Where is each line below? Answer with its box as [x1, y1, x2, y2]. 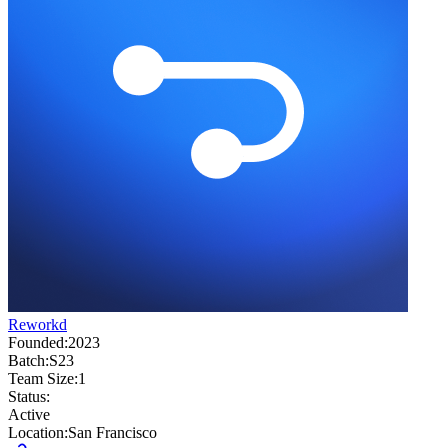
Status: [8, 388, 50, 406]
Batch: [8, 352, 49, 370]
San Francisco [68, 424, 157, 442]
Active [8, 406, 50, 424]
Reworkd [8, 316, 67, 334]
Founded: [8, 334, 68, 352]
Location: [8, 424, 68, 442]
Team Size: [8, 370, 78, 388]
